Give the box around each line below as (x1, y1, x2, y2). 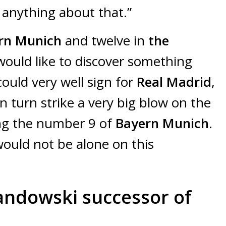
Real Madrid (137, 73, 211, 91)
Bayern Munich (116, 114, 209, 133)
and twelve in (62, 31, 145, 50)
